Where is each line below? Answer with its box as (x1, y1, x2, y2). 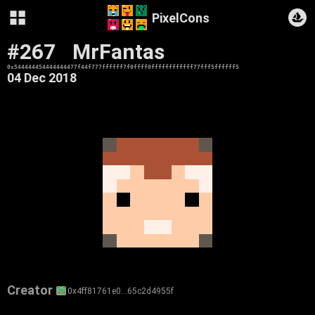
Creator (7, 283, 53, 297)
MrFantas (72, 39, 165, 64)
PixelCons (151, 10, 210, 25)
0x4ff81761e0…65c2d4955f (67, 285, 174, 296)
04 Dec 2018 (7, 70, 77, 85)
